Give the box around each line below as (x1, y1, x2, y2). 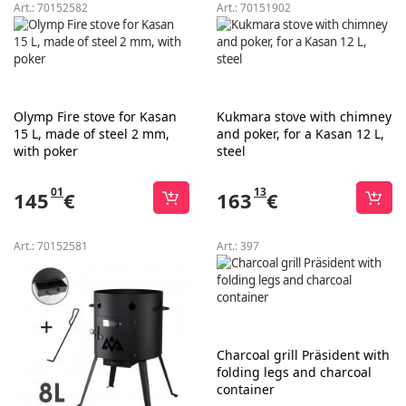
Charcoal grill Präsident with (217, 346, 390, 363)
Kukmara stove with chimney (217, 108, 391, 125)
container (217, 381, 275, 398)
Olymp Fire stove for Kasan (14, 108, 177, 125)
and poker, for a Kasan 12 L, (217, 125, 384, 142)
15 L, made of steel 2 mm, (14, 125, 169, 142)
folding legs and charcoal (217, 363, 372, 381)
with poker (14, 142, 78, 159)
